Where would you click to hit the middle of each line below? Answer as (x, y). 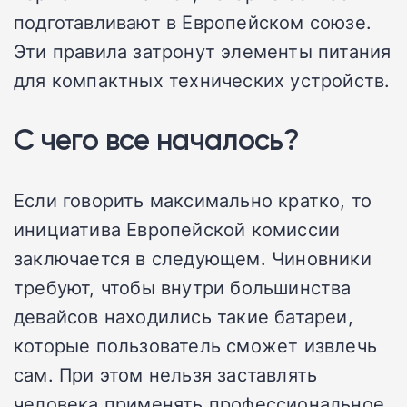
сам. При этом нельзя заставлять (166, 375)
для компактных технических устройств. (202, 80)
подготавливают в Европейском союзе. (193, 22)
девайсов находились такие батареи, (184, 317)
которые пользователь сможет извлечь (196, 346)
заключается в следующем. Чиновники (193, 258)
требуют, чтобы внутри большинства (183, 288)
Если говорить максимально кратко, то (193, 200)
